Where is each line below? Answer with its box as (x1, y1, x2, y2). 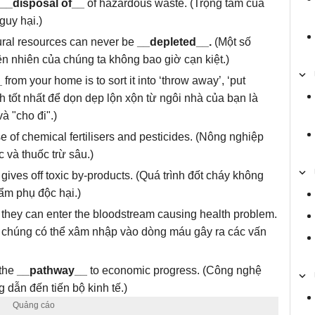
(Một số (212, 36, 251, 48)
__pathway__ (17, 264, 87, 276)
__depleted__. (134, 36, 212, 48)
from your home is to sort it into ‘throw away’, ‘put (2, 75, 245, 86)
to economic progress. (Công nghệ (87, 264, 262, 276)
